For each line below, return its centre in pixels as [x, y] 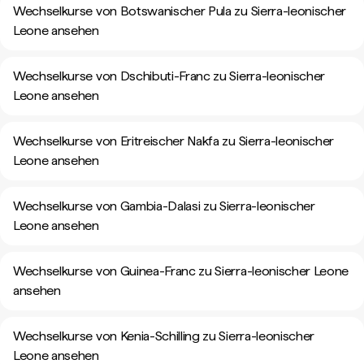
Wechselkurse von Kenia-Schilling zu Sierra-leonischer [164, 336]
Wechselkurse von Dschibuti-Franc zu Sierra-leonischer [169, 76]
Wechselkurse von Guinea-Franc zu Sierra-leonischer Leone [181, 271]
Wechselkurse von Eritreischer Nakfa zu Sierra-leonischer [174, 141]
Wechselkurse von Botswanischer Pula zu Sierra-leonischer [180, 11]
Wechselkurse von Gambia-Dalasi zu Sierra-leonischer [164, 206]
